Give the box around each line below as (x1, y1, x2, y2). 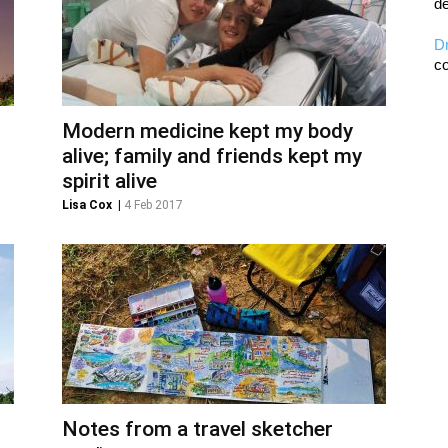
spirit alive (62, 169, 157, 193)
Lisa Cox (62, 198, 112, 212)
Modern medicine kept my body (62, 119, 353, 143)
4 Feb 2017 (124, 198, 183, 212)
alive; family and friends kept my (62, 144, 362, 168)
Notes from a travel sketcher (62, 417, 333, 441)
